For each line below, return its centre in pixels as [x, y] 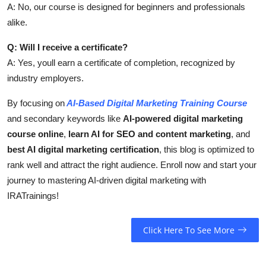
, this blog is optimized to [207, 150]
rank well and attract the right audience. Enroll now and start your [132, 165]
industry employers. [45, 78]
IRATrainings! [33, 196]
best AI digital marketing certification [83, 150]
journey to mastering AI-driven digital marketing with [107, 180]
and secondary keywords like [65, 119]
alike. [17, 23]
